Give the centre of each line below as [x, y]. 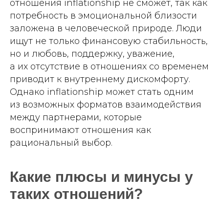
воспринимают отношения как [80, 130]
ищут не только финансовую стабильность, [109, 41]
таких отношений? [76, 194]
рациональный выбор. [61, 143]
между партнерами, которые [76, 117]
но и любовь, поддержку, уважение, [92, 54]
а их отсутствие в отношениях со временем [109, 66]
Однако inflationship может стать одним [102, 92]
